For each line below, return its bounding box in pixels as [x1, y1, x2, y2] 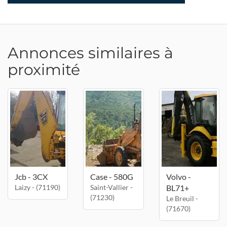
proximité [8, 60, 80, 79]
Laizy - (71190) [15, 183, 60, 192]
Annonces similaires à [8, 44, 173, 62]
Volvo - [166, 172, 191, 181]
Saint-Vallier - [90, 183, 133, 192]
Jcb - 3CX [15, 172, 48, 181]
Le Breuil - [166, 194, 198, 203]
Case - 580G [90, 172, 134, 181]
